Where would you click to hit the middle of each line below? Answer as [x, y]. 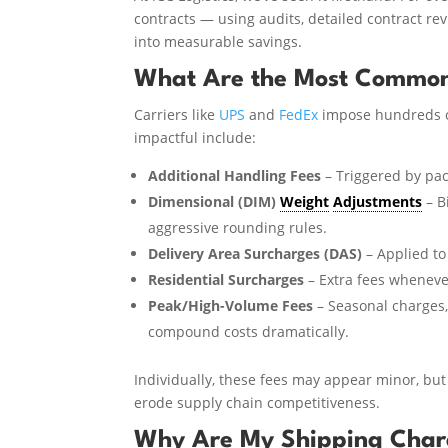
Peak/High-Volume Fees [231, 305]
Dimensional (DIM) [214, 201]
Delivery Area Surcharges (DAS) [255, 253]
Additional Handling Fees [235, 175]
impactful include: [195, 137]
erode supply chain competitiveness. [257, 402]
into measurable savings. [218, 41]
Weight [305, 201]
